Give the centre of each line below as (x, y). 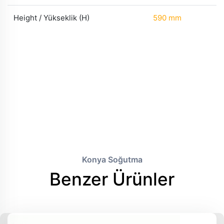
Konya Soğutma (112, 159)
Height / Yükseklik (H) (51, 18)
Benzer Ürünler (112, 179)
